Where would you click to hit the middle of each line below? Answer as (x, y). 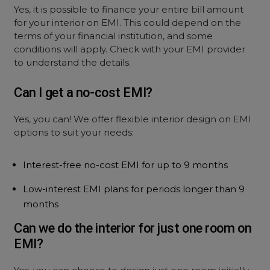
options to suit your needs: (74, 132)
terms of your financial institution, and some (114, 36)
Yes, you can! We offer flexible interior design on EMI (133, 119)
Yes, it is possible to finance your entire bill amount (129, 9)
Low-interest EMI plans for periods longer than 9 (134, 189)
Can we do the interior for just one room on (133, 228)
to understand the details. (73, 62)
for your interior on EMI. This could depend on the (128, 23)
